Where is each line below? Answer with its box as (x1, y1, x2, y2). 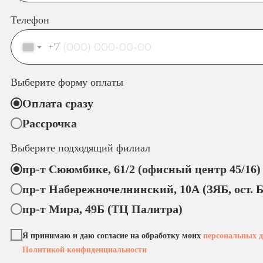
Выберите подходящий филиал (11, 142, 150, 154)
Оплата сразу (22, 97, 93, 110)
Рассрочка (22, 117, 77, 130)
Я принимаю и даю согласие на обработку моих (22, 231, 203, 241)
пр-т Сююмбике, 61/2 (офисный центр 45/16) (22, 163, 261, 176)
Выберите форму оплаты (11, 76, 123, 88)
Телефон (11, 14, 49, 26)
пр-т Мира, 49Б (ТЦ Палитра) (22, 203, 183, 215)
